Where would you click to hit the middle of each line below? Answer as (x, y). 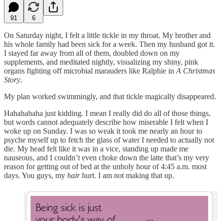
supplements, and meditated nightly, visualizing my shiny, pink (101, 62)
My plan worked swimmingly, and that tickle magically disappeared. (110, 96)
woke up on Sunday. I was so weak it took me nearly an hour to (103, 131)
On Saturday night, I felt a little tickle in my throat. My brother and (107, 35)
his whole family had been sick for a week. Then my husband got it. (110, 44)
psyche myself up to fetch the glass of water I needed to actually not (109, 140)
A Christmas (196, 71)
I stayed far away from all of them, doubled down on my (92, 53)
